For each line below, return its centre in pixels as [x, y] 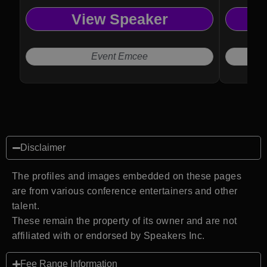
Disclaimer [43, 148]
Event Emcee [119, 57]
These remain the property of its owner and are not [125, 221]
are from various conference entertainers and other [125, 191]
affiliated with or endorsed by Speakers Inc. [108, 236]
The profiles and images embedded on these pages [127, 176]
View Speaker [119, 19]
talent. [26, 206]
